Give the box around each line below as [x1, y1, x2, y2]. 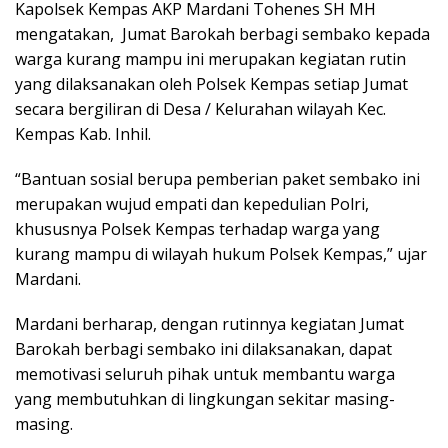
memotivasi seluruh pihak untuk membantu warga [15, 363, 395, 385]
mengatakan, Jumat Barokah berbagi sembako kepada [15, 23, 430, 45]
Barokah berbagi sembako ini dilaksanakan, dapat [15, 338, 392, 360]
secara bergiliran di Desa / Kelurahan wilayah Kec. [15, 98, 386, 120]
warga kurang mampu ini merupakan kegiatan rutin [15, 48, 406, 70]
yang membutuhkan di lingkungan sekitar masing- [15, 388, 395, 410]
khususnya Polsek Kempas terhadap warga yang [15, 218, 380, 240]
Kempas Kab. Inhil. [15, 123, 151, 145]
